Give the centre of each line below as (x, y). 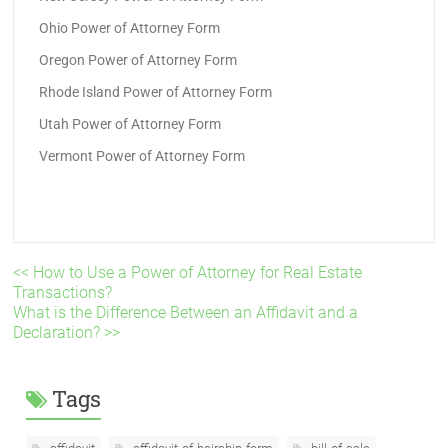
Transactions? (63, 292)
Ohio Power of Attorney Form (130, 28)
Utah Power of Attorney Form (130, 124)
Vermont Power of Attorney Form (142, 156)
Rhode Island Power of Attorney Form (156, 92)
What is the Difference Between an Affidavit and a (186, 312)
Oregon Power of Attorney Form (138, 60)
